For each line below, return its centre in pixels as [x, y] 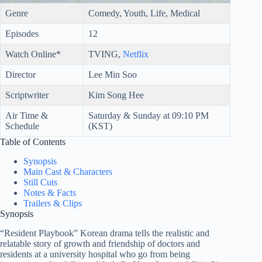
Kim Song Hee [116, 95]
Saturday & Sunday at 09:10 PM [149, 116]
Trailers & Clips [53, 204]
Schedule [22, 126]
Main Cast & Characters [68, 172]
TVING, [106, 54]
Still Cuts [40, 182]
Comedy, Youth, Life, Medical [144, 13]
